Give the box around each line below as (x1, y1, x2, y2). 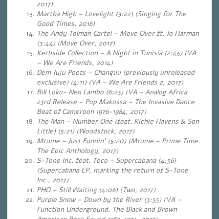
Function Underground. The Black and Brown (37, 205, 177, 214)
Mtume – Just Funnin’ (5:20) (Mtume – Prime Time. (37, 136, 200, 146)
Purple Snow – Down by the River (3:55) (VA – (37, 195, 181, 204)
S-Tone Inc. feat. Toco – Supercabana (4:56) (37, 156, 176, 165)
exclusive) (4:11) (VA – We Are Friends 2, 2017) (37, 78, 183, 87)
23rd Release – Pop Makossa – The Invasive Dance (37, 97, 195, 107)
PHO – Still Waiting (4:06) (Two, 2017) (37, 185, 155, 195)
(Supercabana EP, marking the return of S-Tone (37, 166, 188, 175)
